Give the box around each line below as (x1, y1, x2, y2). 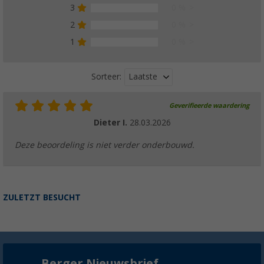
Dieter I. (93, 117, 130, 127)
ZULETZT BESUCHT (3, 192, 81, 202)
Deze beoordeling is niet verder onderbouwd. (15, 140, 194, 150)
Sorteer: (91, 72, 121, 82)
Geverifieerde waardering (169, 101, 249, 110)
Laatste (128, 71, 157, 81)
